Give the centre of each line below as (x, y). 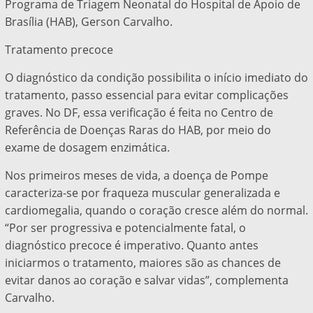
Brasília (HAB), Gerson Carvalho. (88, 22)
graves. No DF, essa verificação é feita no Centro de (139, 113)
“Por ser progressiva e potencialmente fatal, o (125, 228)
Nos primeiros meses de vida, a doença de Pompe (136, 176)
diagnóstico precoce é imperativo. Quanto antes (131, 246)
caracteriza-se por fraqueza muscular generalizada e (142, 193)
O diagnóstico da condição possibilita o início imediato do (156, 78)
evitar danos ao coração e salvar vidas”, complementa (146, 281)
